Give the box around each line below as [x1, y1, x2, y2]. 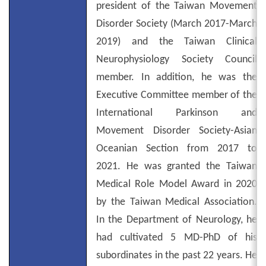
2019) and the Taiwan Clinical [96, 36, 257, 47]
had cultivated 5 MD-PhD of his [96, 232, 257, 243]
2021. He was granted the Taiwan [96, 161, 257, 172]
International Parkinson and [96, 107, 257, 119]
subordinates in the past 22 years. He [96, 250, 257, 261]
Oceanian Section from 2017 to [96, 143, 257, 154]
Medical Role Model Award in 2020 [96, 179, 257, 190]
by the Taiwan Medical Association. [96, 197, 257, 208]
